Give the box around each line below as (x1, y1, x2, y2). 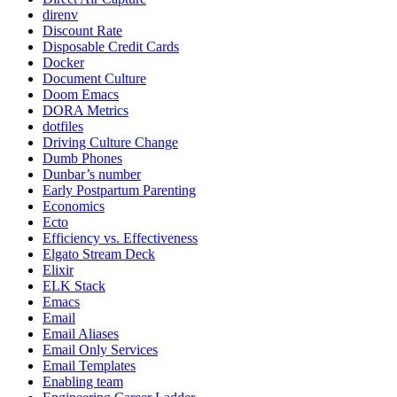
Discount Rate (43, 23, 122, 39)
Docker (43, 55, 84, 71)
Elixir (43, 262, 74, 278)
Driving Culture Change (43, 135, 178, 151)
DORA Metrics (43, 103, 128, 119)
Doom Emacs (43, 87, 119, 103)
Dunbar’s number (43, 167, 141, 183)
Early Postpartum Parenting (43, 183, 196, 198)
